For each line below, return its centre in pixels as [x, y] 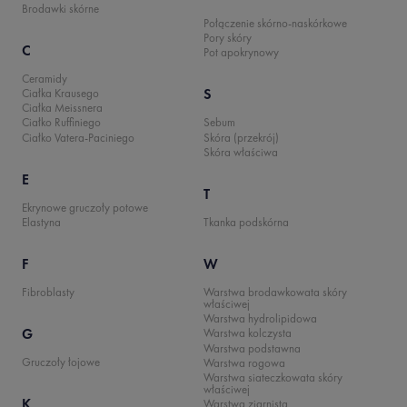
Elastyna [41, 222]
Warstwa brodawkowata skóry [275, 292]
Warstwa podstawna [252, 348]
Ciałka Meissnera [62, 108]
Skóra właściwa [241, 152]
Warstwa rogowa [244, 362]
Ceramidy [45, 78]
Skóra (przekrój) [241, 137]
